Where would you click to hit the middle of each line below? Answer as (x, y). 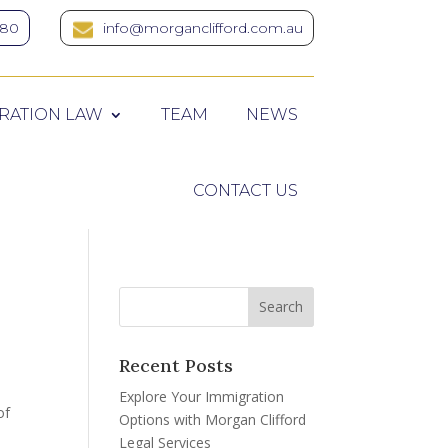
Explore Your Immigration (202, 396)
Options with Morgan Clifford (213, 419)
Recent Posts (176, 365)
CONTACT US (245, 190)
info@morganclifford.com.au (202, 28)
